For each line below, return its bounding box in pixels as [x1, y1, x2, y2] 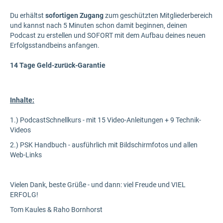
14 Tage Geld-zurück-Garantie [10, 61, 106, 69]
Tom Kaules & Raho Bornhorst [10, 206, 103, 214]
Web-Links [10, 151, 42, 159]
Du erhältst [10, 11, 45, 19]
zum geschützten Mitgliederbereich [104, 11, 213, 19]
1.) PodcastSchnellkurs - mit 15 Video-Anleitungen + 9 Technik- [10, 116, 201, 124]
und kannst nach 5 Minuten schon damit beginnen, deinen [10, 21, 187, 29]
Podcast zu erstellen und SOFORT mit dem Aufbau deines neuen [10, 31, 206, 39]
